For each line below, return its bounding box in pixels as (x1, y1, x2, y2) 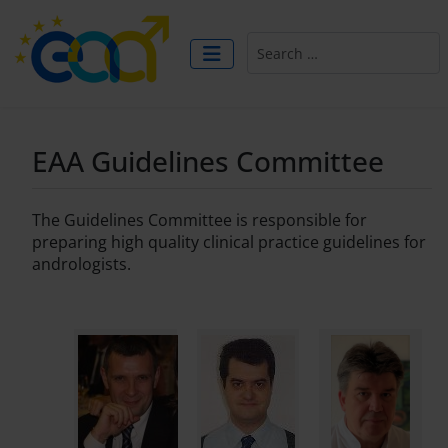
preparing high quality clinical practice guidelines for (32, 231, 426, 254)
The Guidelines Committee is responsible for (32, 209, 367, 232)
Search (245, 31, 298, 53)
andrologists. (32, 253, 131, 276)
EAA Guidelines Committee (32, 142, 384, 181)
